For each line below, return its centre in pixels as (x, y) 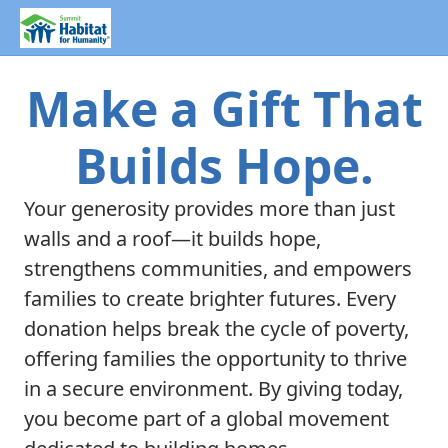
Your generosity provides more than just (209, 208)
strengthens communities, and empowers (218, 268)
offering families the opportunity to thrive (215, 358)
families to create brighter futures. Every (210, 298)
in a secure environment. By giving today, (213, 388)
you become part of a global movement (206, 418)
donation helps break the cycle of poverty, (216, 328)
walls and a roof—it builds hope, (172, 238)
